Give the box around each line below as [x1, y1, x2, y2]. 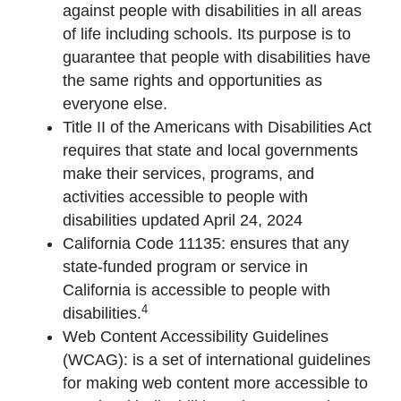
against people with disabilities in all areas [63, 2, 362, 21]
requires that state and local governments [63, 141, 358, 160]
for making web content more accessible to [63, 374, 368, 393]
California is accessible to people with [63, 281, 330, 300]
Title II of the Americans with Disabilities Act [63, 118, 371, 137]
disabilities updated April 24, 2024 [63, 211, 303, 230]
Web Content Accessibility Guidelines [63, 328, 328, 346]
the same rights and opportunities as [63, 72, 322, 90]
